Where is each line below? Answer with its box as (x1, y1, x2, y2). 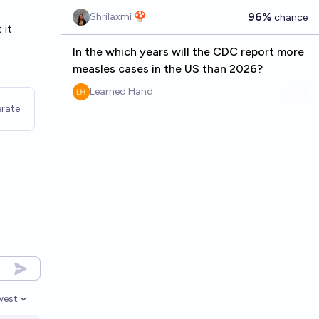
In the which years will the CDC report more (72, 45, 304, 58)
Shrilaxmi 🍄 (89, 11, 146, 23)
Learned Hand (89, 85, 153, 98)
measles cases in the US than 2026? (72, 62, 263, 75)
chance (272, 11, 308, 23)
